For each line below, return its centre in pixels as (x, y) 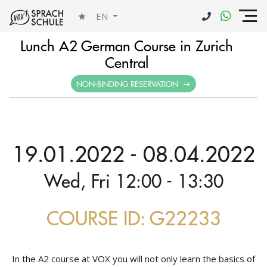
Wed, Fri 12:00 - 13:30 (133, 180)
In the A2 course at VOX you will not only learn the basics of (133, 259)
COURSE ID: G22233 (133, 217)
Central (126, 62)
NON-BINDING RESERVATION (128, 84)
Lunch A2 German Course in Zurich (126, 45)
